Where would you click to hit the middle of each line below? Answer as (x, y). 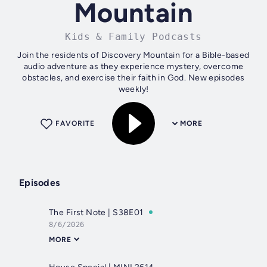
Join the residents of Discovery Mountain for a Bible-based (133, 55)
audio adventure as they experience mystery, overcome (133, 67)
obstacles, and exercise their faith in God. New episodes (133, 78)
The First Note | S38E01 (96, 213)
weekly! (133, 89)
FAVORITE (75, 124)
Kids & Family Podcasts (133, 37)
